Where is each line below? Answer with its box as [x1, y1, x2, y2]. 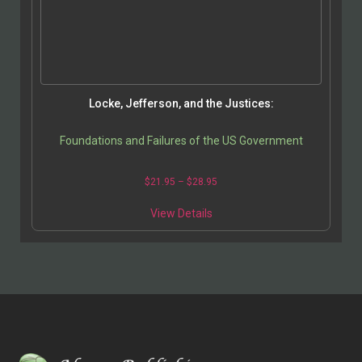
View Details [149, 207, 213, 221]
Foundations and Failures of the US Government [59, 134, 303, 148]
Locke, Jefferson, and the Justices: [88, 97, 274, 111]
